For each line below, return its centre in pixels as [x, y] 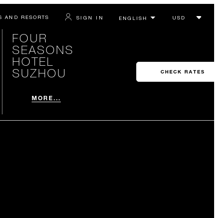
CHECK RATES [182, 72]
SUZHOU [39, 73]
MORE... [46, 98]
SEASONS [43, 49]
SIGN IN [90, 17]
